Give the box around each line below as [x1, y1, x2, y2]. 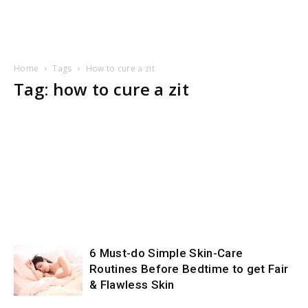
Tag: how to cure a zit [14, 78, 190, 100]
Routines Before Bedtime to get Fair [89, 262, 289, 276]
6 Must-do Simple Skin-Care [89, 246, 243, 260]
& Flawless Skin [89, 278, 175, 291]
